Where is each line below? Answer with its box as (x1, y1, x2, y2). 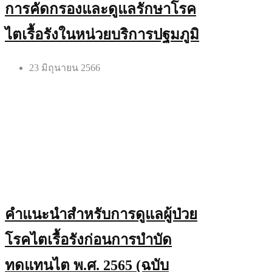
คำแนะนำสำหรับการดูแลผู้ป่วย (5, 206, 197, 222)
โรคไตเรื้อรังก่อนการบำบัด (5, 231, 172, 248)
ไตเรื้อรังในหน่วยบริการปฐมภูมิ (5, 26, 199, 42)
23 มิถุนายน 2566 (29, 62, 100, 73)
